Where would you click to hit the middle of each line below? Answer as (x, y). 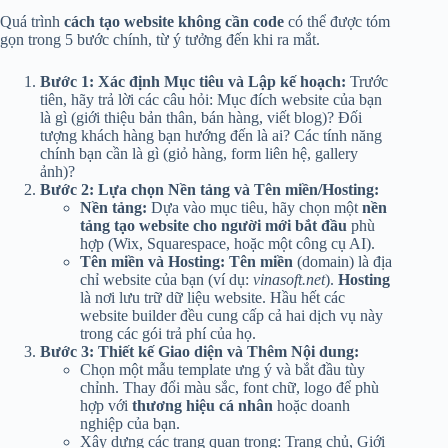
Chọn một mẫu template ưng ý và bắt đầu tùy (222, 370)
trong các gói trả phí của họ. (168, 334)
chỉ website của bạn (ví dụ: (166, 280)
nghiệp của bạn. (130, 424)
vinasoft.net (289, 280)
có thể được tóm (337, 22)
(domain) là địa (342, 262)
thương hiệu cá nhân (202, 406)
